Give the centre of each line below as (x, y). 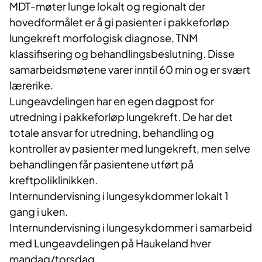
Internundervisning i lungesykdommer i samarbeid (131, 227)
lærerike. (32, 85)
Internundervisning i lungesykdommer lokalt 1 (119, 196)
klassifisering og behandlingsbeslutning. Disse (122, 54)
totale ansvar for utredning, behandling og (112, 133)
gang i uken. (39, 212)
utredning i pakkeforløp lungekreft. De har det (121, 117)
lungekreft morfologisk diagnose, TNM (104, 38)
